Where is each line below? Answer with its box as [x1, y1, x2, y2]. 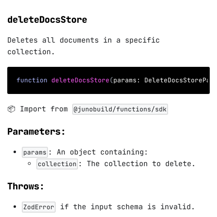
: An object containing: [48, 147, 148, 157]
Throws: [7, 180, 45, 193]
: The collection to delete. [78, 158, 196, 169]
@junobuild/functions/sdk [74, 105, 167, 113]
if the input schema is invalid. [56, 202, 195, 212]
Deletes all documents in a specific [7, 35, 160, 46]
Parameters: [7, 125, 66, 138]
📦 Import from [7, 104, 72, 114]
